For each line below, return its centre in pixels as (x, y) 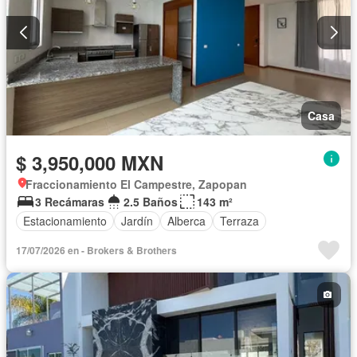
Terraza (239, 221)
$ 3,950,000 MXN (90, 162)
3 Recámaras (70, 201)
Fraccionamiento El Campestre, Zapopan (136, 184)
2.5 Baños (151, 201)
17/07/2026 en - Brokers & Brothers (96, 250)
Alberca (186, 221)
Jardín (137, 221)
